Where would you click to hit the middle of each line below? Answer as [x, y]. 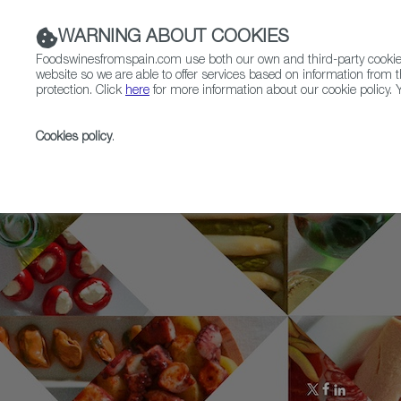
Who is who [170, 162]
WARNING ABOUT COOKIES [174, 38]
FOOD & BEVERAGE [337, 120]
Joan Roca [256, 162]
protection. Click [81, 91]
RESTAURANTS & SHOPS [186, 120]
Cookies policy [74, 138]
